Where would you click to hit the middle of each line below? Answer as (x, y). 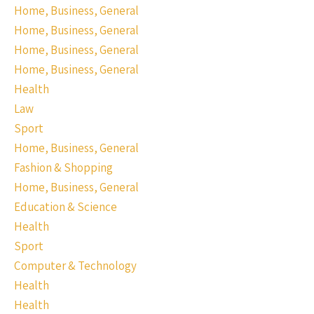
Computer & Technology (75, 266)
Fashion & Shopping (63, 168)
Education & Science (66, 207)
